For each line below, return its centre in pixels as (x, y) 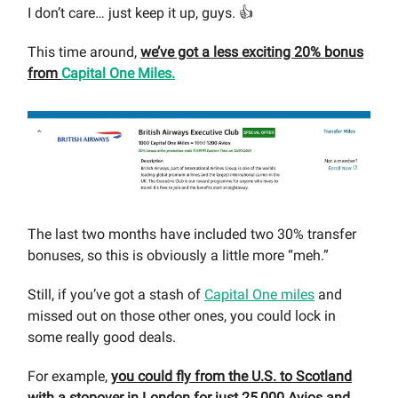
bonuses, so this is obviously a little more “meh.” (178, 255)
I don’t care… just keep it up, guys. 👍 (140, 13)
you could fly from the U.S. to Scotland (231, 376)
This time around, (84, 52)
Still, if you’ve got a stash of (116, 294)
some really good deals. (102, 337)
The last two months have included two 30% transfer (192, 234)
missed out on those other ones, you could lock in (182, 315)
